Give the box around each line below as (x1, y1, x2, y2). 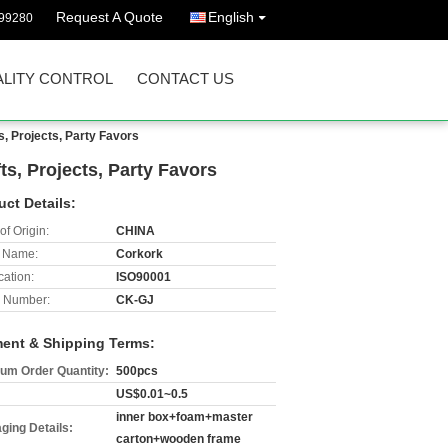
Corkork (116, 247, 163, 261)
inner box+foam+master (116, 410, 253, 424)
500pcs (116, 364, 158, 378)
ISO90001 (116, 270, 171, 284)
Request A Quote (56, 9, 163, 25)
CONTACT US (137, 70, 234, 87)
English (208, 9, 254, 25)
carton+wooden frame (116, 432, 241, 446)
